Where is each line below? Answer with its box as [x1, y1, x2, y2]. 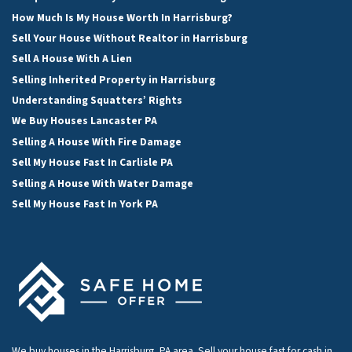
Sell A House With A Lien [12, 51, 132, 67]
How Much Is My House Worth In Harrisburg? [12, 9, 233, 25]
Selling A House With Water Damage [12, 175, 193, 191]
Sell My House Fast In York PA [12, 196, 158, 211]
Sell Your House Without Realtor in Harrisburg [12, 30, 247, 46]
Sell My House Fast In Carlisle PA [12, 155, 173, 170]
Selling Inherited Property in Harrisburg [12, 71, 215, 87]
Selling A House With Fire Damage [12, 134, 181, 149]
